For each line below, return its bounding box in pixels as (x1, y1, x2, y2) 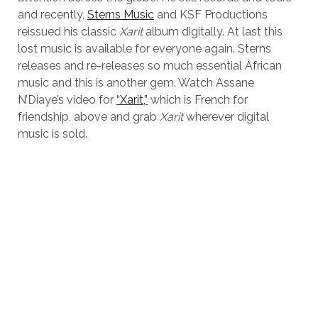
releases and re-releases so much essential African (17, 59, 282, 73)
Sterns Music (87, 8, 154, 22)
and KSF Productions (153, 8, 268, 22)
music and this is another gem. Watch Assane (17, 76, 254, 90)
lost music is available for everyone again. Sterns (17, 42, 271, 56)
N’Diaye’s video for (17, 93, 116, 107)
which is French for (147, 93, 248, 107)
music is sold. (17, 127, 87, 141)
